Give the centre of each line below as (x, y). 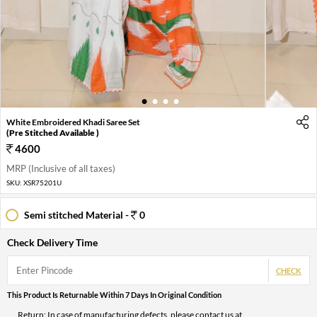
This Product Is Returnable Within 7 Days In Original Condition (114, 294)
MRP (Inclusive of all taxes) (61, 168)
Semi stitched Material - (76, 215)
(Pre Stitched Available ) (53, 132)
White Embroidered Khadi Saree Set (73, 122)
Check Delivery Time (52, 242)
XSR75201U (42, 182)
